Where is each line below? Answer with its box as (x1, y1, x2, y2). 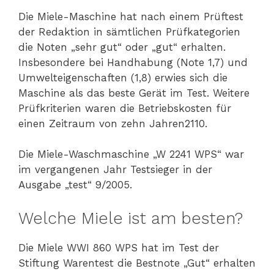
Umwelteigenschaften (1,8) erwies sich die (18, 71, 228, 84)
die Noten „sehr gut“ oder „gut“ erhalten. (18, 40, 226, 53)
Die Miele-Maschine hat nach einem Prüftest (18, 10, 243, 23)
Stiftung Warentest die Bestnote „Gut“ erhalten (18, 256, 256, 269)
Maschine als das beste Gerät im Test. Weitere (18, 86, 250, 99)
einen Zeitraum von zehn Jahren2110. (18, 117, 207, 130)
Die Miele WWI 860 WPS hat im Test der (18, 241, 219, 254)
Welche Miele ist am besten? (18, 208, 243, 228)
